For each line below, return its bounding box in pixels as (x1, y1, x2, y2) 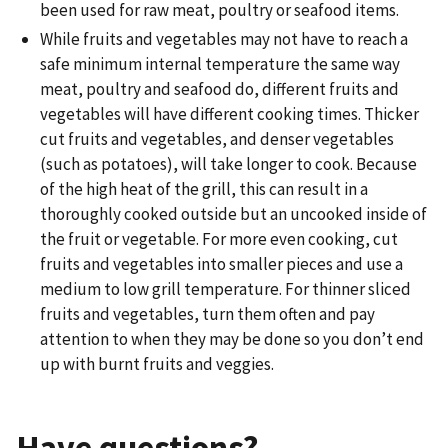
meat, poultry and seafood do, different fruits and (40, 78, 399, 101)
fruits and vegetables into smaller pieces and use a (40, 253, 403, 276)
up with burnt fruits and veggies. (40, 353, 274, 376)
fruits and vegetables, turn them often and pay (40, 303, 375, 326)
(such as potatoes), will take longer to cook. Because (40, 153, 417, 176)
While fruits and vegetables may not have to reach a (40, 28, 408, 51)
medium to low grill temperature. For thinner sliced (40, 278, 411, 301)
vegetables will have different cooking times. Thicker (40, 103, 419, 126)
